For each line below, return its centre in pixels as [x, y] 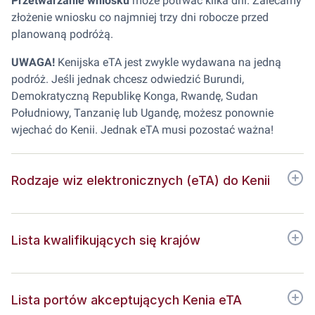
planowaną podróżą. [62, 34]
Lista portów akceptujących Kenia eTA [127, 300]
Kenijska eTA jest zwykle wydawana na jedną [168, 62]
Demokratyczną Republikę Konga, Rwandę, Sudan [135, 96]
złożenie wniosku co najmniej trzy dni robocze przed [140, 17]
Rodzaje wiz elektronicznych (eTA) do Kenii [141, 180]
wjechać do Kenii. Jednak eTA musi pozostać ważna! [142, 130]
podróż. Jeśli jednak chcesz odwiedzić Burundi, [128, 79]
